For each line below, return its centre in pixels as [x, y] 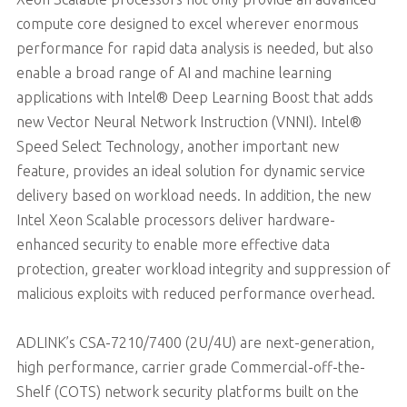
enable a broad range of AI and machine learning [174, 72]
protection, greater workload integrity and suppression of [203, 268]
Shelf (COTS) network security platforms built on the [187, 391]
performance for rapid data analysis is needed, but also [194, 48]
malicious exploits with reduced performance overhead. [195, 293]
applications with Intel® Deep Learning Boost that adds [194, 97]
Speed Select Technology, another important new [177, 146]
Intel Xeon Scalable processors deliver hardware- [175, 219]
